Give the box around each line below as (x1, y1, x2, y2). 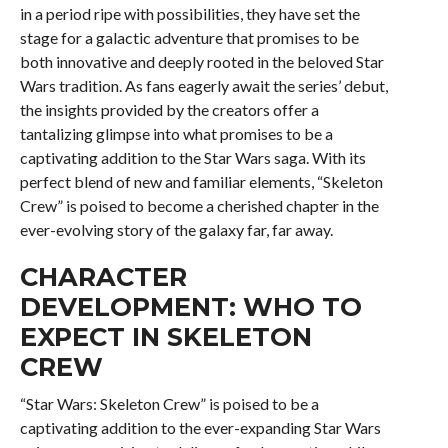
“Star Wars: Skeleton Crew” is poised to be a (19, 394, 319, 413)
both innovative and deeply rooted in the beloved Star (19, 52, 384, 71)
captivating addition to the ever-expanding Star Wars (19, 418, 381, 437)
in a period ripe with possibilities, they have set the (19, 4, 360, 23)
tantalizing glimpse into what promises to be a (19, 124, 333, 143)
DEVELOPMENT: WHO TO (19, 291, 362, 322)
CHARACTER (19, 261, 187, 292)
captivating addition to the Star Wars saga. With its (19, 148, 366, 167)
